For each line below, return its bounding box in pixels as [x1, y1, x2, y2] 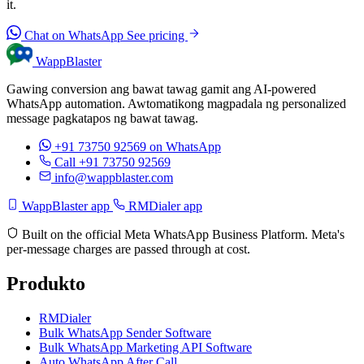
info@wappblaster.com [54, 171, 173, 185]
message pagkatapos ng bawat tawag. [6, 111, 198, 126]
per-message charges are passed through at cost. [6, 242, 250, 257]
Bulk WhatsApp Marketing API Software [39, 340, 252, 354]
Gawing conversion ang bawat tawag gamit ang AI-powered [6, 82, 316, 97]
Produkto [6, 273, 85, 295]
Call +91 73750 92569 [54, 155, 171, 170]
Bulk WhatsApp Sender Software [39, 325, 211, 340]
